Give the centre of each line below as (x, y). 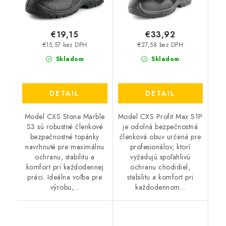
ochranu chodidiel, (160, 167)
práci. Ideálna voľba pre (65, 177)
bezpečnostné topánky (65, 136)
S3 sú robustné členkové (65, 126)
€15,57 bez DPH (65, 45)
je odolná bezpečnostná (160, 126)
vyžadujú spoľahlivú (160, 157)
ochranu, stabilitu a (65, 157)
